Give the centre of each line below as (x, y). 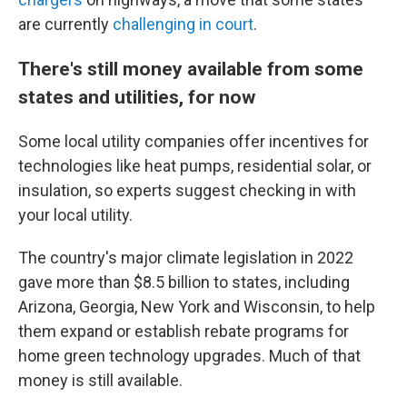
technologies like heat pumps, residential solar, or (195, 165)
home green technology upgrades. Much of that (189, 355)
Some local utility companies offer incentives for (194, 141)
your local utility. (75, 214)
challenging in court (183, 24)
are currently (65, 24)
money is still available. (100, 380)
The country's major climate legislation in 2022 (186, 257)
